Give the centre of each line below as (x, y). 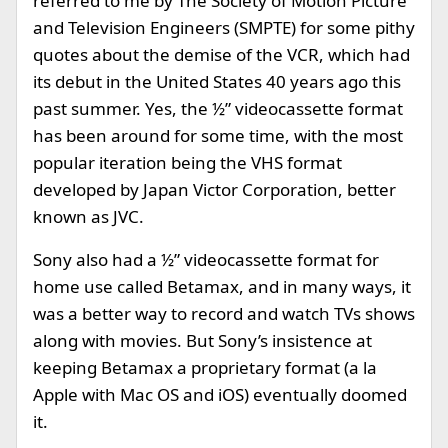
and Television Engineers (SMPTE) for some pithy (224, 27)
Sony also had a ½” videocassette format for (206, 259)
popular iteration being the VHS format (187, 162)
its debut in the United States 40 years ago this (217, 81)
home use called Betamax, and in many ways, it (222, 286)
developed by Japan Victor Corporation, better (214, 189)
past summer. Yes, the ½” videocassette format (218, 108)
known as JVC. (88, 216)
